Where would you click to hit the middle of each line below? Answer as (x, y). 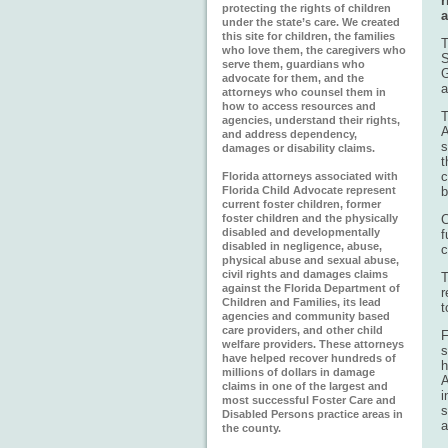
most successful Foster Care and (309, 400)
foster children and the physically (310, 218)
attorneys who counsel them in (304, 92)
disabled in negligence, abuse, (302, 246)
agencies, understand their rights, (311, 120)
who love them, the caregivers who (314, 50)
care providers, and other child (302, 330)
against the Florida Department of (311, 288)
